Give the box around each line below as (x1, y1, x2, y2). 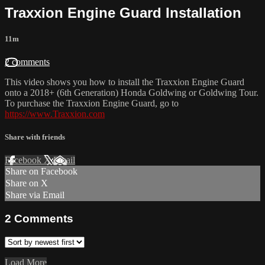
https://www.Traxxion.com (5, 108, 105, 119)
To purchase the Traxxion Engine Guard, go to (5, 98, 179, 108)
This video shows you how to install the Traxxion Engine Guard (5, 76, 244, 87)
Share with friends (5, 132, 65, 142)
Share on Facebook (5, 166, 77, 177)
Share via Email (5, 190, 64, 201)
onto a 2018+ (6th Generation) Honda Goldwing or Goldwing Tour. (5, 87, 258, 98)
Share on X (5, 178, 48, 189)
